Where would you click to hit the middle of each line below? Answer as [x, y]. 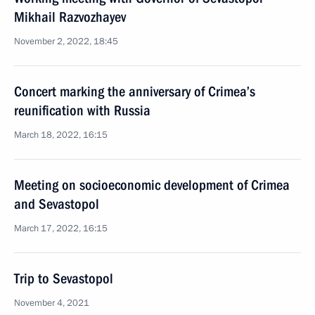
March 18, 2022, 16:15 [61, 135]
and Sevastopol [57, 204]
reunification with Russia [82, 110]
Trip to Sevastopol [64, 278]
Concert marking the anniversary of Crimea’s [135, 91]
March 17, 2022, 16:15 [61, 229]
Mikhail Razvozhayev [70, 17]
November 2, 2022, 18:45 [66, 41]
